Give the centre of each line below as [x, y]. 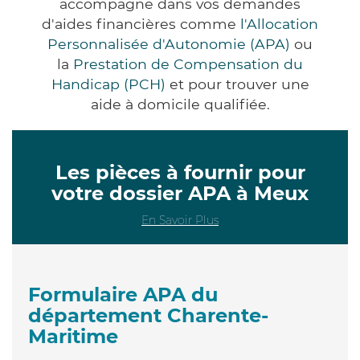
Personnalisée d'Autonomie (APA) [169, 43]
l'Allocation [279, 23]
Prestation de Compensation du [188, 63]
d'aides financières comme [141, 23]
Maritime [73, 336]
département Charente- [148, 315]
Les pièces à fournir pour [180, 172]
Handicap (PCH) [108, 84]
